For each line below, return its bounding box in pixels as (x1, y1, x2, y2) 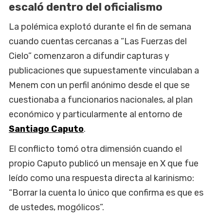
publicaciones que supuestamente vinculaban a (9, 65, 199, 76)
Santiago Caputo (9, 123, 84, 134)
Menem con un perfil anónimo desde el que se (9, 79, 190, 91)
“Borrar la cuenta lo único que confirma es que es (9, 187, 203, 198)
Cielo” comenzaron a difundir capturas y (9, 50, 169, 61)
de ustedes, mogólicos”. (9, 201, 104, 213)
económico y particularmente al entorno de (9, 109, 182, 120)
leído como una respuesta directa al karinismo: (9, 172, 194, 183)
